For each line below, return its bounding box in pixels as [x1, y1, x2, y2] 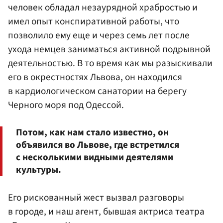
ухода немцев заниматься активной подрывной [8, 42, 211, 57]
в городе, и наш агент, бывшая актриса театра [8, 204, 205, 219]
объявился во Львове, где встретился [16, 137, 179, 152]
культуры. [16, 162, 61, 177]
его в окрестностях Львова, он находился [8, 70, 182, 85]
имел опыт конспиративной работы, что [8, 14, 179, 29]
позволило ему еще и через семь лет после [8, 28, 190, 43]
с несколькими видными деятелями [16, 150, 173, 164]
